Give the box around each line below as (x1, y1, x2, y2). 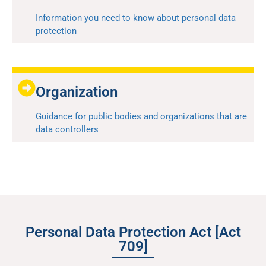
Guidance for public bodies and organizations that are (36, 111, 247, 122)
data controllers (36, 124, 99, 135)
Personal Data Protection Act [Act (25, 224, 241, 241)
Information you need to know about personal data (36, 12, 236, 24)
